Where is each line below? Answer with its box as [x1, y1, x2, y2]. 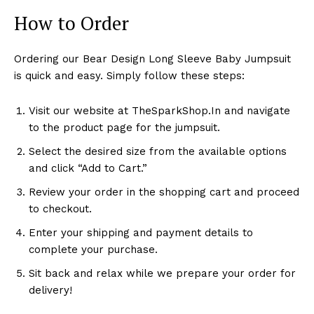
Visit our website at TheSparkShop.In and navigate [29, 104, 290, 117]
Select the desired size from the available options [29, 144, 287, 158]
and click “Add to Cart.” [29, 161, 147, 175]
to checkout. [29, 202, 92, 215]
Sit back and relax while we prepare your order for [29, 266, 296, 280]
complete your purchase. [29, 243, 158, 256]
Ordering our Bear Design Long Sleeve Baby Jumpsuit [14, 52, 291, 65]
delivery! [29, 283, 72, 296]
